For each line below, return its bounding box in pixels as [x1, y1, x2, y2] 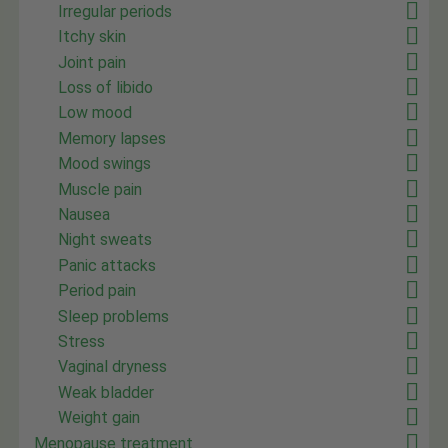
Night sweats [58, 230, 153, 250]
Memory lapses [58, 128, 167, 148]
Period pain [58, 281, 137, 301]
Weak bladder [58, 382, 155, 402]
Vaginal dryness [58, 357, 168, 377]
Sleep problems [58, 306, 170, 326]
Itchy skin [58, 27, 127, 47]
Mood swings [58, 154, 152, 174]
